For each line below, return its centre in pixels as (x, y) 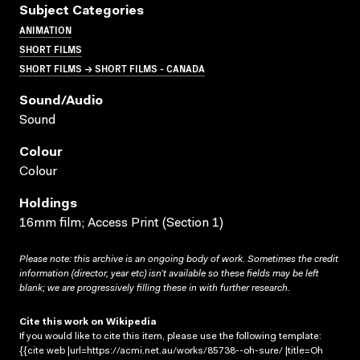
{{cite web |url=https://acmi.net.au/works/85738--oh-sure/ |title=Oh (171, 351)
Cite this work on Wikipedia (88, 322)
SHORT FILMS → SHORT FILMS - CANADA (112, 67)
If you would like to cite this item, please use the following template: (170, 336)
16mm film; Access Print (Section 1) (121, 223)
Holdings (48, 204)
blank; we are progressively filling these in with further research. (155, 288)
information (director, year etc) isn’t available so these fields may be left (169, 274)
